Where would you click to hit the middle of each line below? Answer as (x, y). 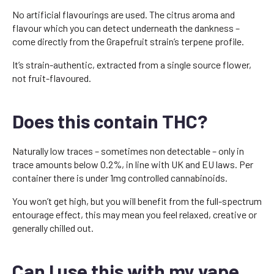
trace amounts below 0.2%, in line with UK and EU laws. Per (133, 165)
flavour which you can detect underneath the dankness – (126, 28)
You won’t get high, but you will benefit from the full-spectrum (137, 201)
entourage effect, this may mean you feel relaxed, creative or (135, 215)
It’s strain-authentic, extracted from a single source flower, (132, 65)
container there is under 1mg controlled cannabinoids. (120, 178)
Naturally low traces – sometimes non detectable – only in (128, 151)
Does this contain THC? (110, 121)
